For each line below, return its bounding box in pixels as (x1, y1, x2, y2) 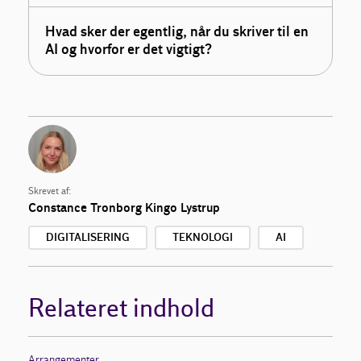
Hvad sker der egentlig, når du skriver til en (45, 23, 309, 41)
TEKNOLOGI (172, 231, 233, 245)
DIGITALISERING (46, 231, 130, 245)
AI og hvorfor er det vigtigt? (45, 41, 213, 59)
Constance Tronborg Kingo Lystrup (28, 201, 220, 216)
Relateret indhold (28, 294, 214, 325)
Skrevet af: (28, 186, 71, 198)
